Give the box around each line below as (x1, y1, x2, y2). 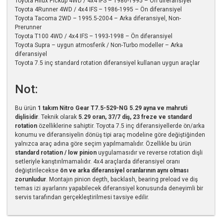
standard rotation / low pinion (15, 149, 97, 156)
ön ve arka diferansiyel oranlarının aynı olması (60, 166, 188, 174)
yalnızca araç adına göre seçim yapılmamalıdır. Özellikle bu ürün (15, 140, 191, 147)
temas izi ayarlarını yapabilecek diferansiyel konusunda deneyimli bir (15, 184, 203, 192)
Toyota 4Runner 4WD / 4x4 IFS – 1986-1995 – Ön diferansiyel (15, 5, 182, 13)
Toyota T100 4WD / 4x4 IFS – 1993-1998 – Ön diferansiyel (15, 32, 172, 40)
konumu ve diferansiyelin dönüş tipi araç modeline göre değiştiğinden (15, 131, 205, 138)
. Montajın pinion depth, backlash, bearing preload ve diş (46, 175, 198, 183)
